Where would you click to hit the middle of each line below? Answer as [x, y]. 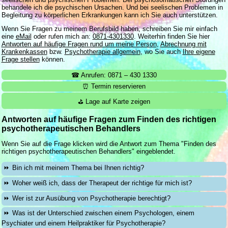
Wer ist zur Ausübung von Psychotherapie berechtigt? [92, 198]
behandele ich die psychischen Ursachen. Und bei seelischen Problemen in [112, 7]
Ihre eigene [199, 52]
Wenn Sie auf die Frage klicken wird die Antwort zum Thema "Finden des [109, 144]
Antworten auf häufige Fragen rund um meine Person [79, 44]
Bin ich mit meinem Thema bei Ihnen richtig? [78, 168]
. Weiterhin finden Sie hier [172, 37]
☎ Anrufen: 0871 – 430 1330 [114, 75]
